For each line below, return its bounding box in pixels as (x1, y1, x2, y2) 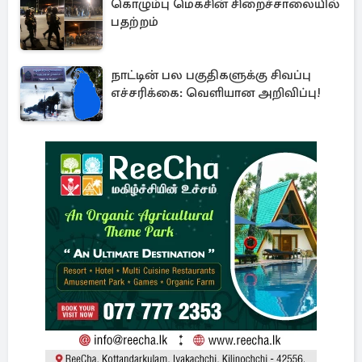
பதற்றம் (111, 14, 158, 30)
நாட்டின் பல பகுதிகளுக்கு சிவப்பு (111, 67, 311, 83)
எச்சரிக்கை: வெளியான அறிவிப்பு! (111, 85, 321, 101)
